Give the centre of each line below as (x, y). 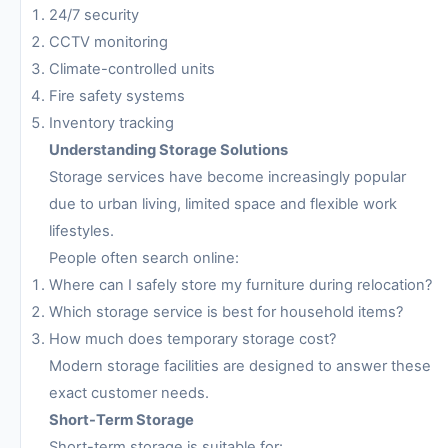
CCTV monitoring (108, 42)
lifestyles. (81, 231)
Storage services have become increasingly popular (227, 177)
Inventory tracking (111, 123)
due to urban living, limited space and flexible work (223, 204)
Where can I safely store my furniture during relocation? (240, 285)
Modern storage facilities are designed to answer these (240, 366)
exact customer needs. (129, 393)
